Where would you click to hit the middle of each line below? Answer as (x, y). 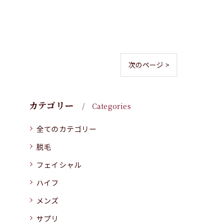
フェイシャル (59, 164)
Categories (111, 106)
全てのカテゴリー (67, 128)
